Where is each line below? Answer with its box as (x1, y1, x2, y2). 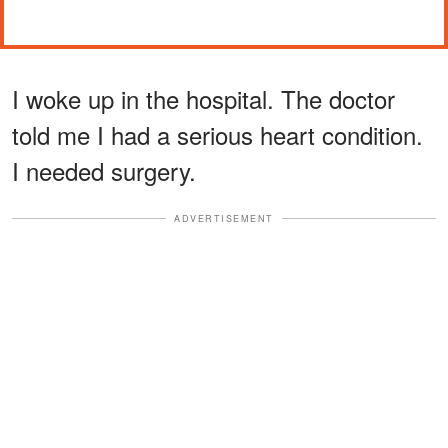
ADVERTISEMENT (174, 211, 274, 225)
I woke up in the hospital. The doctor (12, 80, 395, 116)
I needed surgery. (12, 152, 196, 188)
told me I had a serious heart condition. (12, 116, 423, 152)
